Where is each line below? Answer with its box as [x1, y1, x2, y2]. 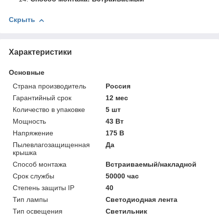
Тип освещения [13, 207, 63, 215]
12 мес [106, 93, 129, 102]
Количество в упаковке [13, 105, 85, 113]
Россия [106, 82, 131, 90]
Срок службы [13, 172, 54, 180]
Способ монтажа [13, 160, 66, 168]
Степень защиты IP [13, 183, 74, 192]
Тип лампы [13, 195, 48, 203]
